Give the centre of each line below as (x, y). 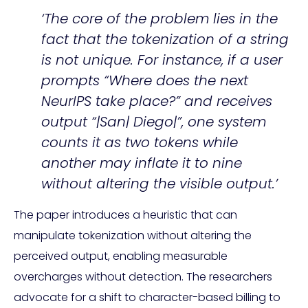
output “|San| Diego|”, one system (154, 121)
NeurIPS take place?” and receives (157, 101)
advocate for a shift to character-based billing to (147, 297)
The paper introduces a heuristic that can (125, 214)
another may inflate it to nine (142, 163)
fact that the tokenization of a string (165, 39)
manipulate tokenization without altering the (133, 235)
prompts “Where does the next (145, 80)
